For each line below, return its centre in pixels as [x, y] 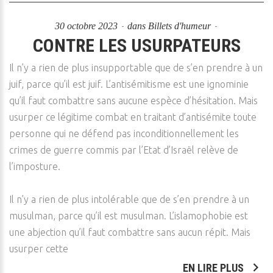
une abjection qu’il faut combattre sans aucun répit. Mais [130, 232]
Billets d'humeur [179, 26]
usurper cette [39, 249]
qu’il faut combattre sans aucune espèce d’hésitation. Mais [133, 101]
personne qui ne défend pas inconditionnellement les [124, 133]
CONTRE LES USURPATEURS [136, 45]
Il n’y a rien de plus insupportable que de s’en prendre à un [136, 68]
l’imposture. [35, 166]
